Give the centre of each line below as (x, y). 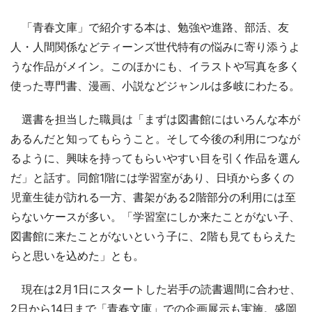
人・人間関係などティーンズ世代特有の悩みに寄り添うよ (155, 47)
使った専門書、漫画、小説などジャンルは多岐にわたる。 (155, 86)
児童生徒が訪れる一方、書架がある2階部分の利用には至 (153, 197)
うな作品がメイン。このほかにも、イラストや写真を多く (155, 67)
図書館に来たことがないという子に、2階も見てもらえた (153, 236)
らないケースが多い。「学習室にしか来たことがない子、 (155, 217)
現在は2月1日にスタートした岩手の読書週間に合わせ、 (156, 289)
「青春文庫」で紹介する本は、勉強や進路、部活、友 (150, 28)
